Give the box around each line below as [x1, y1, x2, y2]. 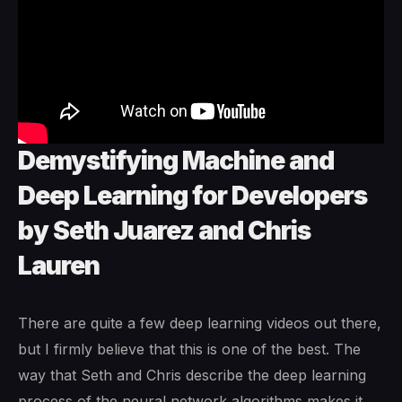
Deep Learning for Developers [18, 179, 367, 211]
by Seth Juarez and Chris [18, 214, 310, 246]
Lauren [18, 249, 100, 281]
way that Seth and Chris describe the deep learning [18, 365, 366, 384]
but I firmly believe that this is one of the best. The [18, 339, 361, 358]
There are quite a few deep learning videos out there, [18, 313, 381, 332]
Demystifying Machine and [18, 144, 334, 176]
